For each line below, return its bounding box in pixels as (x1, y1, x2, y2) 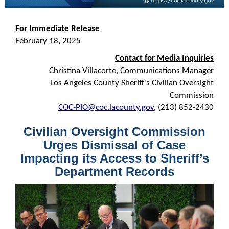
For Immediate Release (15, 24, 100, 33)
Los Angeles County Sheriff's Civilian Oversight (50, 78, 214, 87)
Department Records (55, 164, 174, 178)
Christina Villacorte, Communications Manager (49, 66, 214, 75)
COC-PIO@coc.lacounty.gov (58, 103, 154, 112)
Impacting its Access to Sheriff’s (20, 151, 209, 165)
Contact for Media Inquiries (115, 54, 214, 63)
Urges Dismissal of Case (43, 138, 186, 152)
